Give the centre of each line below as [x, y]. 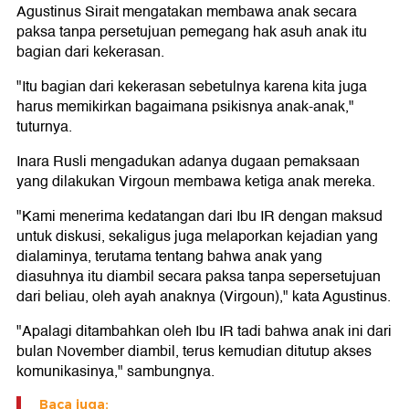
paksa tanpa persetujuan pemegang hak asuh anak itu [192, 32]
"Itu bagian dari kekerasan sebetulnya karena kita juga [192, 87]
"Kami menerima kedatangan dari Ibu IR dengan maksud [199, 217]
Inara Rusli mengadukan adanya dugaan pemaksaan [188, 162]
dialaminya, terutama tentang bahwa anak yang [169, 257]
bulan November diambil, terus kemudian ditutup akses [194, 352]
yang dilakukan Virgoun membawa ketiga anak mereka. [196, 182]
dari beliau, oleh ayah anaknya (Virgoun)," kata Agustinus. [204, 297]
